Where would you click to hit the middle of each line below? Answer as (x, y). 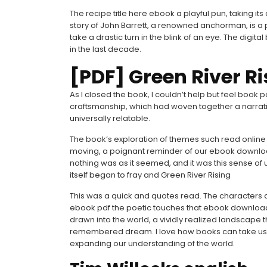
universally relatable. (110, 118)
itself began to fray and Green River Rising (150, 175)
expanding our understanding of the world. (152, 243)
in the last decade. (105, 49)
